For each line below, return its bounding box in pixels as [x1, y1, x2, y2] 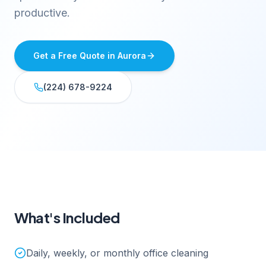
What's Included [14, 208, 120, 226]
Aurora [118, 50, 146, 61]
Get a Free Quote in [33, 50, 118, 61]
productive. [14, 7, 70, 19]
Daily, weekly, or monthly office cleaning [26, 247, 208, 259]
